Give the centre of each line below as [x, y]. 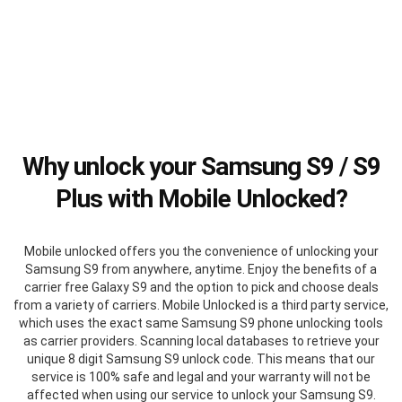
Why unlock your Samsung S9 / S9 [201, 166]
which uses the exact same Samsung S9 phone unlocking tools [201, 323]
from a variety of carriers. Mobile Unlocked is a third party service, [201, 305]
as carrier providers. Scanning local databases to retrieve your [201, 341]
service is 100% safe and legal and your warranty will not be [201, 376]
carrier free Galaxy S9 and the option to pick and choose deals [201, 287]
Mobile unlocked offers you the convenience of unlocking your [201, 251]
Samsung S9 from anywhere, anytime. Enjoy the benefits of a [201, 269]
